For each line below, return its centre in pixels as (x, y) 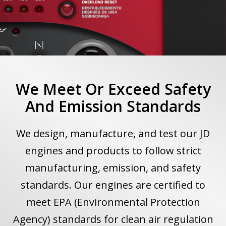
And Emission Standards (113, 106)
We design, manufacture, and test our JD (113, 133)
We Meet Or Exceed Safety (113, 89)
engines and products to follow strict (113, 150)
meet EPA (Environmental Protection (113, 202)
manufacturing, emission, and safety (113, 167)
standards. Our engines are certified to (113, 185)
